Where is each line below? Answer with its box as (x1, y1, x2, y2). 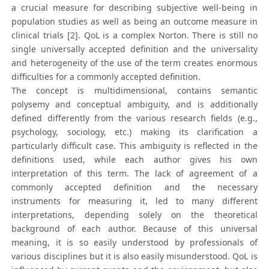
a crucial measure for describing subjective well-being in (11, 2, 258, 14)
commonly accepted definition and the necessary (11, 181, 258, 193)
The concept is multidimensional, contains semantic (11, 85, 258, 97)
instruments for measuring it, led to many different (11, 195, 258, 207)
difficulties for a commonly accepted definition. (11, 71, 201, 83)
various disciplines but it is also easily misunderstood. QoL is (11, 250, 258, 262)
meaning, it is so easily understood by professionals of (11, 237, 258, 249)
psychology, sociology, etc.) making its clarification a (11, 126, 258, 138)
